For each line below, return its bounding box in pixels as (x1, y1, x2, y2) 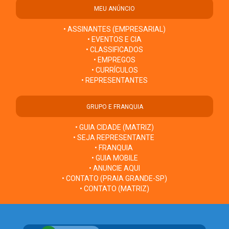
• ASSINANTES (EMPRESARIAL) (63, 25, 166, 34)
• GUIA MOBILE (91, 154, 138, 163)
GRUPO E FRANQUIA (86, 103, 143, 111)
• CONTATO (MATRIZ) (80, 185, 149, 193)
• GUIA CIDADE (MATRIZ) (75, 123, 154, 132)
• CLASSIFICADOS (86, 45, 143, 54)
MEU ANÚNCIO (94, 5, 135, 13)
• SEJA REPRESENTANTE (73, 133, 156, 142)
